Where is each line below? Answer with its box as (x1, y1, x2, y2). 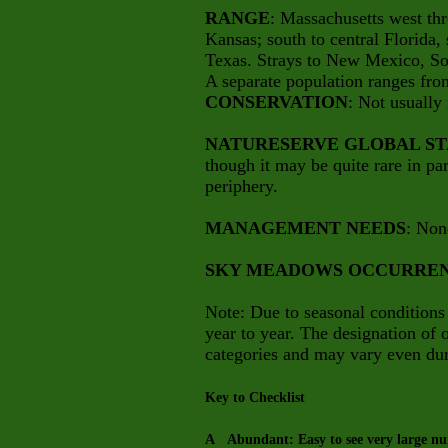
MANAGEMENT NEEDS (205, 218, 406, 238)
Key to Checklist (205, 390, 305, 405)
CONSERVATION (205, 92, 348, 112)
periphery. (205, 176, 278, 196)
